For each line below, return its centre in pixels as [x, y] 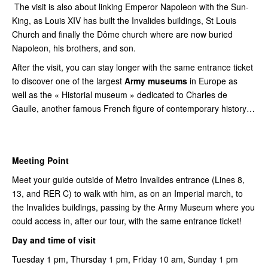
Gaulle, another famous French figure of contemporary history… [133, 108]
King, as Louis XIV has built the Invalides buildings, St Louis [124, 20]
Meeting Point [42, 160]
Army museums [155, 80]
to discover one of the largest [67, 80]
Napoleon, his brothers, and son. [74, 48]
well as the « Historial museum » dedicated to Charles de [120, 94]
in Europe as [212, 80]
